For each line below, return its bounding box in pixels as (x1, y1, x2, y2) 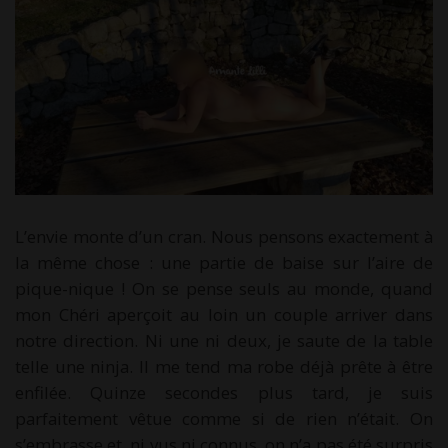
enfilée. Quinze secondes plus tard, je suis (15, 381, 433, 405)
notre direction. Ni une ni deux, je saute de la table (15, 329, 433, 353)
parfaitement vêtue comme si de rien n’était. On (15, 407, 433, 431)
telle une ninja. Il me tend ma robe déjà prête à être (15, 355, 433, 379)
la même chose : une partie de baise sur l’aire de (15, 251, 433, 275)
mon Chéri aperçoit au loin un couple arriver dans (15, 303, 433, 327)
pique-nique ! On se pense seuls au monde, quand (15, 277, 433, 301)
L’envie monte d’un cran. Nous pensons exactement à (15, 225, 433, 249)
